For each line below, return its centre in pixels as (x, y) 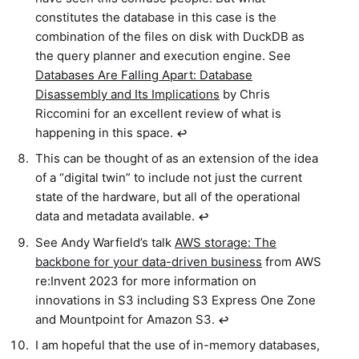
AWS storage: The (226, 242)
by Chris (245, 94)
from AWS (292, 261)
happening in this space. (106, 132)
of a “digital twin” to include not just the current (169, 178)
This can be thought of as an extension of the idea (177, 159)
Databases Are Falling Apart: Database (144, 75)
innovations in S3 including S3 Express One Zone (175, 300)
